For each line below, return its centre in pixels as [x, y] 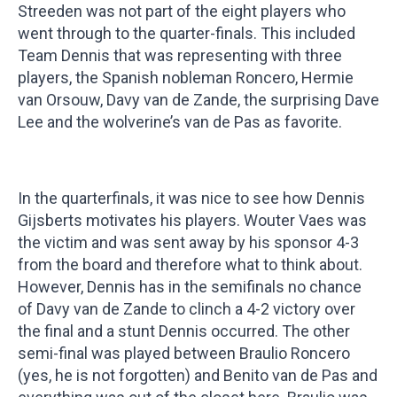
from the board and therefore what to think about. [190, 265]
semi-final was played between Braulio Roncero [184, 353]
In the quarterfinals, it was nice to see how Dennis [191, 198]
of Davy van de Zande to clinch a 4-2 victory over [187, 309]
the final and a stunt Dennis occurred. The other [184, 331]
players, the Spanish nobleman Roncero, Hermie [186, 78]
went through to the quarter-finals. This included [187, 33]
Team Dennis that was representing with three [180, 55]
